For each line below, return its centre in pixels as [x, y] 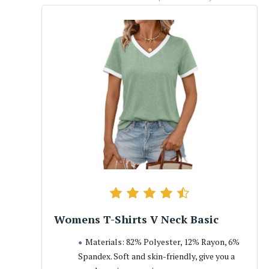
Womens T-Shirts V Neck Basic [136, 219]
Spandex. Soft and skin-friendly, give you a [156, 256]
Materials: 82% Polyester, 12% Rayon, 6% [162, 242]
